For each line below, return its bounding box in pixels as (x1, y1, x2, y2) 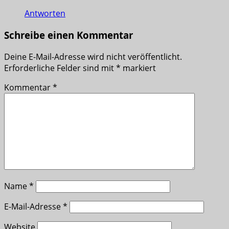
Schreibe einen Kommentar (4, 28, 133, 41)
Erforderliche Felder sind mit (4, 62, 116, 74)
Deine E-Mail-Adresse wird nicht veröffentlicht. (4, 51, 182, 62)
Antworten (25, 8, 65, 19)
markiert (121, 62, 156, 74)
